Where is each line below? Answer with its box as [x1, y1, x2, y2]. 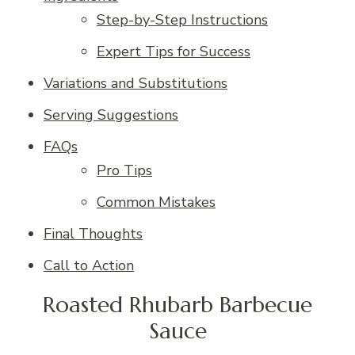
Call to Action [44, 255, 134, 275]
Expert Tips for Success [97, 41, 250, 61]
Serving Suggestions [44, 105, 178, 124]
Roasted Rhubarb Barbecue [43, 291, 312, 319]
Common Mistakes [97, 192, 216, 212]
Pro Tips [97, 160, 152, 180]
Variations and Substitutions [44, 73, 227, 93]
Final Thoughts [44, 223, 143, 243]
